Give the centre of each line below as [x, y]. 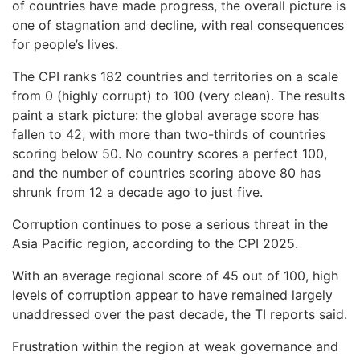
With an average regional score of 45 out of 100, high [175, 275]
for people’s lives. [65, 44]
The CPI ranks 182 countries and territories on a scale [175, 76]
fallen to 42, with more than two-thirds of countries [169, 134]
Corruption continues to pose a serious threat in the [170, 224]
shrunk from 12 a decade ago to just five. [137, 192]
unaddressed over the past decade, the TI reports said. [180, 314]
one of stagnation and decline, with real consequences [178, 25]
